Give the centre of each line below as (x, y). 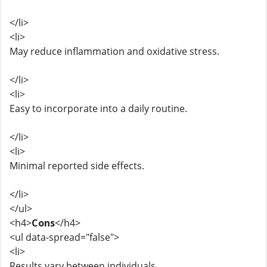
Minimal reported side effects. (77, 166)
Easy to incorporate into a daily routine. (98, 108)
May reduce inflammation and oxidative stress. (114, 51)
